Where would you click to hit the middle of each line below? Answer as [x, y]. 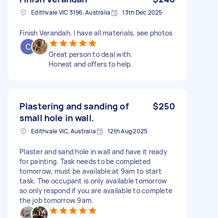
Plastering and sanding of [74, 106]
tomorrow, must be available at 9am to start [91, 171]
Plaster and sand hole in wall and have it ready [93, 151]
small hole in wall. [57, 118]
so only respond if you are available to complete [96, 190]
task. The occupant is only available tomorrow [93, 181]
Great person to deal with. [91, 54]
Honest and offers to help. [91, 64]
